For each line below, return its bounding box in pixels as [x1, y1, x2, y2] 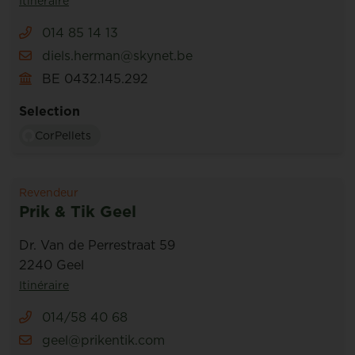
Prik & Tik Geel [19, 200, 136, 223]
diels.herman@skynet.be [42, 47, 193, 64]
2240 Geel [19, 256, 84, 273]
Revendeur [19, 185, 78, 200]
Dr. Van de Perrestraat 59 [19, 236, 175, 254]
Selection [19, 102, 80, 120]
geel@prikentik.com [42, 331, 165, 349]
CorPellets [35, 128, 91, 143]
